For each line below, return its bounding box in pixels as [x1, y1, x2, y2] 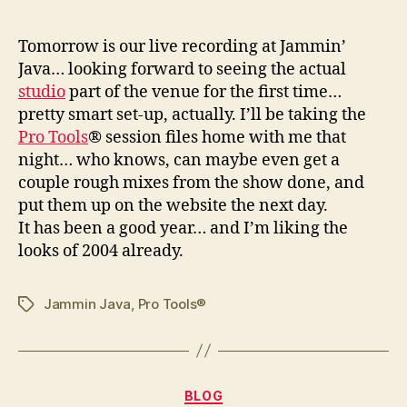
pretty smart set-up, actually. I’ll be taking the [18, 104, 366, 125]
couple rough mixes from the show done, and [18, 172, 364, 194]
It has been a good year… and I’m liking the [18, 217, 348, 239]
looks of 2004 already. [18, 240, 184, 262]
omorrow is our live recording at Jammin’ [27, 35, 346, 57]
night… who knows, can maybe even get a [18, 149, 340, 171]
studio [18, 81, 65, 103]
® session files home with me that [88, 126, 346, 148]
